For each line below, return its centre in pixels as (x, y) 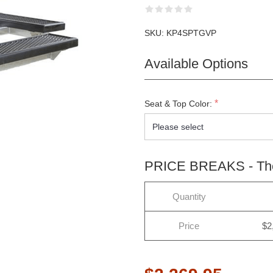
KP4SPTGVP (191, 33)
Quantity (189, 197)
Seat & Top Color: (178, 104)
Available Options (196, 64)
